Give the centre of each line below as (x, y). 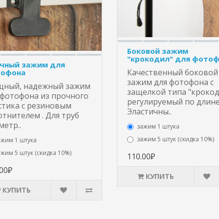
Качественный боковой (173, 72)
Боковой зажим (158, 51)
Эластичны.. (149, 111)
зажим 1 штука (158, 126)
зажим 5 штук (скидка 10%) (175, 139)
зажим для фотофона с (170, 82)
